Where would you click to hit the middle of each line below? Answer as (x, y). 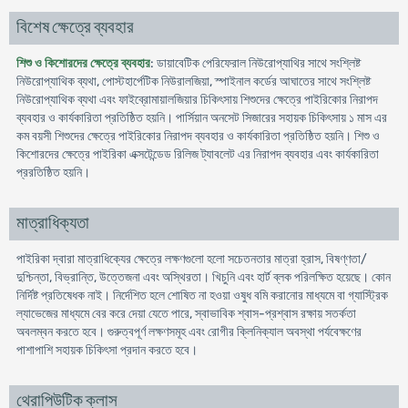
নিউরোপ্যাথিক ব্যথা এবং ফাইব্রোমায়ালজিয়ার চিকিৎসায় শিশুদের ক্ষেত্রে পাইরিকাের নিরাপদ (197, 100)
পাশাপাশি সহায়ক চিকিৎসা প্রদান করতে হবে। (107, 350)
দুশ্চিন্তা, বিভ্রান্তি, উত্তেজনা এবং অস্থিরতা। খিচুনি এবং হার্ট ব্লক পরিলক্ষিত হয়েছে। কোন (203, 277)
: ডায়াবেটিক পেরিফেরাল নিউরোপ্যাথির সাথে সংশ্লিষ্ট (255, 63)
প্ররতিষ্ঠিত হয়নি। (53, 173)
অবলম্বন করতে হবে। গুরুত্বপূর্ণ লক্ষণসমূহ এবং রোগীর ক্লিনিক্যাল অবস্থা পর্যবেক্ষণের (189, 332)
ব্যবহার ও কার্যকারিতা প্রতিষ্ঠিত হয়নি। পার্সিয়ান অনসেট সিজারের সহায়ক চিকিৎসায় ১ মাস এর (201, 118)
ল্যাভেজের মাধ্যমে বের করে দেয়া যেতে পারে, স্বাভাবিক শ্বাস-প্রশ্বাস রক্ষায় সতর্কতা (186, 314)
